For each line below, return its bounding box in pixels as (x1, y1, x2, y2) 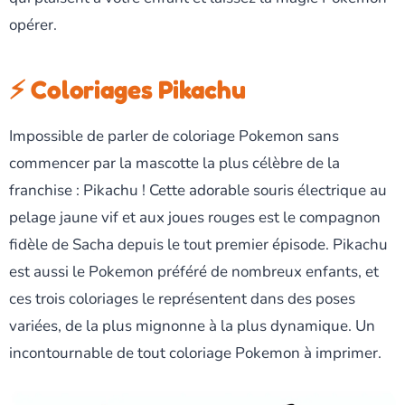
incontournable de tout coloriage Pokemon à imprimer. (9, 343, 381, 363)
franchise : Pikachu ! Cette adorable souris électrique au (9, 180, 387, 201)
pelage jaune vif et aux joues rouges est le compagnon (9, 207, 381, 228)
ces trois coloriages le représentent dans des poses (9, 288, 355, 309)
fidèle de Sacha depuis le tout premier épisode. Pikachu (9, 234, 388, 255)
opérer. (9, 14, 57, 35)
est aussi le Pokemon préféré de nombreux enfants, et (9, 261, 379, 282)
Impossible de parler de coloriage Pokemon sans (9, 126, 339, 146)
